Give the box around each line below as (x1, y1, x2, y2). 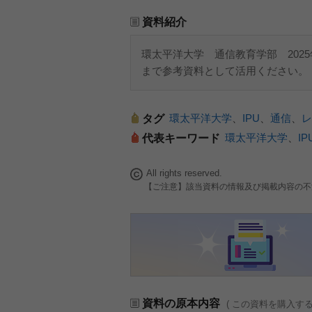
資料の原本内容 (142, 297, 223, 309)
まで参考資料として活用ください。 (141, 65, 309, 77)
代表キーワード (142, 132, 220, 144)
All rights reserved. (146, 168, 222, 179)
